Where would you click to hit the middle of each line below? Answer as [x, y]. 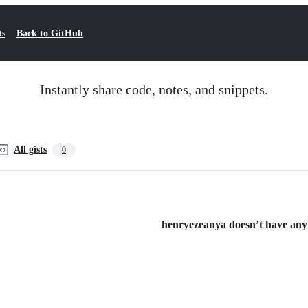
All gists [30, 150]
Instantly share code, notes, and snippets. [154, 89]
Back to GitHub [50, 33]
